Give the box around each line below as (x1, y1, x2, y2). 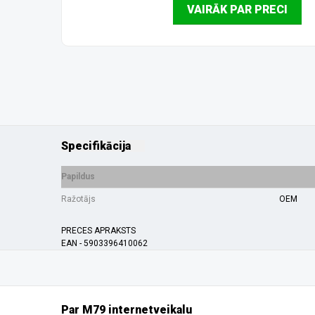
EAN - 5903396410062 (61, 238, 148, 248)
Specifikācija (61, 139, 131, 153)
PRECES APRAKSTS (61, 226, 136, 236)
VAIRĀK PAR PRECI (186, 3, 288, 17)
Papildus (61, 172, 95, 181)
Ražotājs (61, 194, 96, 204)
